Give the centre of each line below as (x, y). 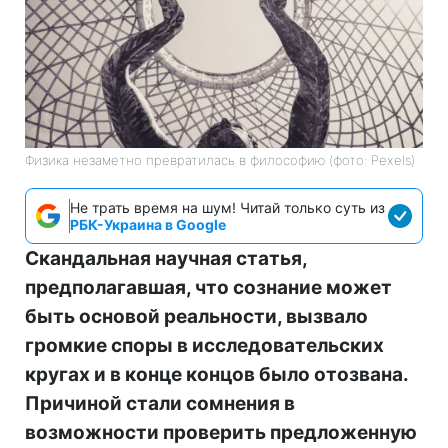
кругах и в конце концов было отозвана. (216, 374)
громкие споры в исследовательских (204, 345)
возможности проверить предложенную (221, 432)
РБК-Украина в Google (148, 224)
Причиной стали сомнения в (160, 403)
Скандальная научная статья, (166, 258)
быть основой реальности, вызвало (196, 316)
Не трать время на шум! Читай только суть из (227, 207)
